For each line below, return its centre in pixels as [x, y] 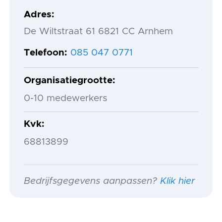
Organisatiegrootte [68, 81]
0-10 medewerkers [65, 98]
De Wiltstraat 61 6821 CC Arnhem [98, 31]
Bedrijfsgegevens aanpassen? [92, 181]
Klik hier [177, 181]
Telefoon [44, 53]
